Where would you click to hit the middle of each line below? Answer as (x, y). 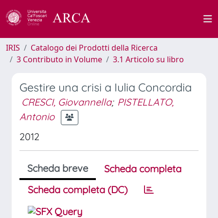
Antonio (37, 116)
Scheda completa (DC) (78, 190)
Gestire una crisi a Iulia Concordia (106, 87)
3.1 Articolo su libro (148, 59)
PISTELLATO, (145, 102)
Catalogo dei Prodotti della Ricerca (94, 48)
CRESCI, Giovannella (66, 102)
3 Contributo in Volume (59, 59)
